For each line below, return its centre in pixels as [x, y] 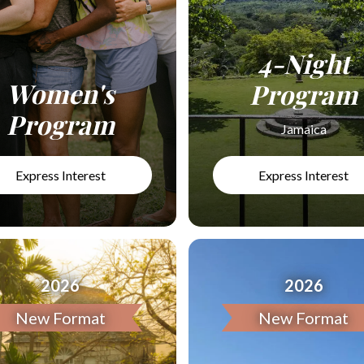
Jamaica [303, 129]
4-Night [304, 63]
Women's [60, 93]
